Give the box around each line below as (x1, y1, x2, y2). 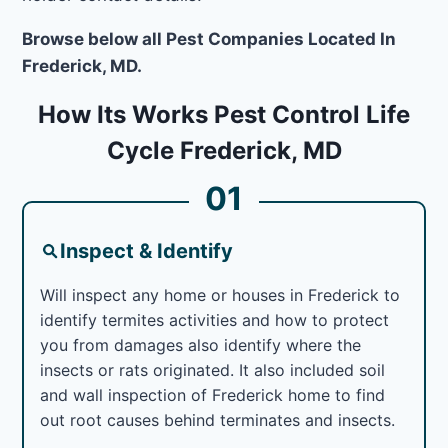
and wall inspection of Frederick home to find (40, 384, 386, 405)
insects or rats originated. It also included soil (40, 359, 386, 380)
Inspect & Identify (60, 238, 234, 263)
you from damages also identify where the (40, 334, 362, 355)
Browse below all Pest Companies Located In (22, 28, 397, 49)
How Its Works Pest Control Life (38, 99, 410, 129)
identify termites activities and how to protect (40, 309, 390, 330)
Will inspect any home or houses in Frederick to (40, 284, 401, 305)
